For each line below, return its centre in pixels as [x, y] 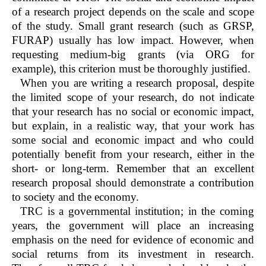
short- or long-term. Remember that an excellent [133, 169]
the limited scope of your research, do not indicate [133, 97]
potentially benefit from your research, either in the [133, 154]
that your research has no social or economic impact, [133, 112]
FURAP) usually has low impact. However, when [133, 40]
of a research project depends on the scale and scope [133, 12]
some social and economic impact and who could [133, 140]
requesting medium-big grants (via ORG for [133, 55]
